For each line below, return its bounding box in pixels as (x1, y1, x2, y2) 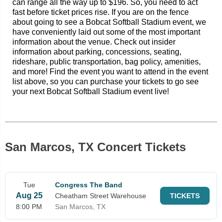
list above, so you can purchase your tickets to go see (12, 77, 199, 86)
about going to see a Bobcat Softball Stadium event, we (12, 18, 206, 26)
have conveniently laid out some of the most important (12, 28, 200, 36)
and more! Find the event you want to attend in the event (12, 67, 208, 76)
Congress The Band (55, 181, 122, 189)
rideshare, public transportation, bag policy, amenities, (12, 57, 201, 66)
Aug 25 (15, 191, 43, 200)
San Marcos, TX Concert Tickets (5, 140, 186, 154)
